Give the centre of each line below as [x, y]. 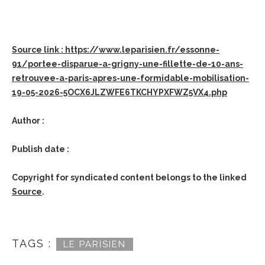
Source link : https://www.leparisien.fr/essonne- [116, 50]
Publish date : [41, 149]
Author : [28, 121]
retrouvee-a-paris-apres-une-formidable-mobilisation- [130, 78]
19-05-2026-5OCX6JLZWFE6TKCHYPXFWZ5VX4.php [119, 92]
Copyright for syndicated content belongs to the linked [129, 177]
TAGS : [32, 243]
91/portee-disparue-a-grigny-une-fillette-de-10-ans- [127, 64]
